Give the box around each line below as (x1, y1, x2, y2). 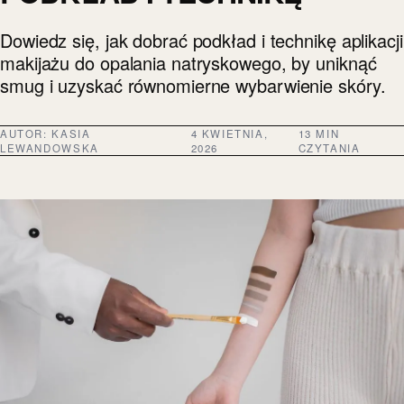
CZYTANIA (298, 141, 361, 156)
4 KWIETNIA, (190, 126, 269, 142)
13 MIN (298, 126, 340, 142)
